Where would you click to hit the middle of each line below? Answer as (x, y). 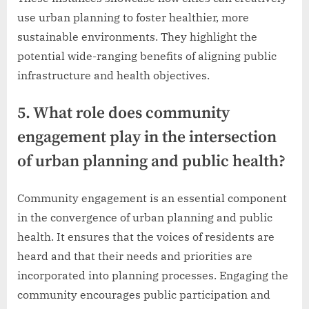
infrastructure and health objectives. (113, 76)
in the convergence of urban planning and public (145, 218)
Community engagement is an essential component (152, 198)
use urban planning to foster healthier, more (133, 18)
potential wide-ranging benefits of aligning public (147, 56)
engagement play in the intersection (147, 138)
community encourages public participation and (144, 295)
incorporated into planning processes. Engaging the (153, 276)
